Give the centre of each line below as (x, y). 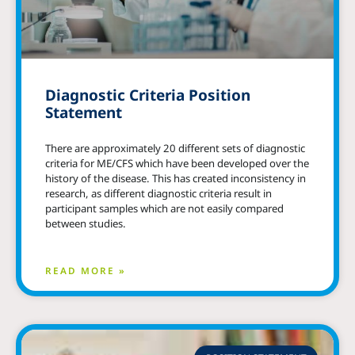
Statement (84, 112)
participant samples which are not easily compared (164, 208)
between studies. (86, 223)
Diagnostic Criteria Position (148, 95)
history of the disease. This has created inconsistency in (176, 178)
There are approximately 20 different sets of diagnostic (175, 148)
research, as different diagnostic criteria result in (158, 193)
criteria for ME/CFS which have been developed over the (177, 163)
